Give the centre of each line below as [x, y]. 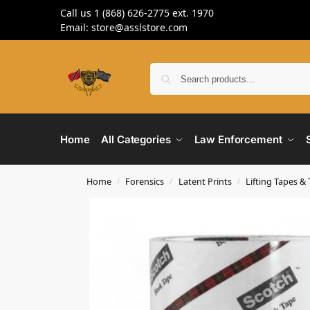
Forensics [145, 181]
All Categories [136, 139]
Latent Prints [205, 181]
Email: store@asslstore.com [124, 27]
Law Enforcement [238, 139]
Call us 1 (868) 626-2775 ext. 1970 [137, 13]
